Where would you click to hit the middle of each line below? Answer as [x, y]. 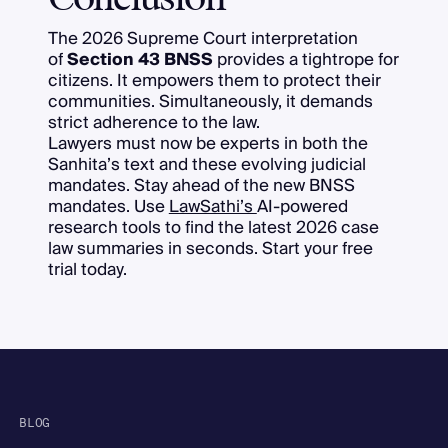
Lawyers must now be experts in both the [207, 143]
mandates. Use [108, 206]
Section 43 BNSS [139, 59]
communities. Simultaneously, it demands [210, 101]
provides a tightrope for [305, 59]
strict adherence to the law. [153, 122]
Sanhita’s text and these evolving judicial [206, 164]
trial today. [87, 269]
